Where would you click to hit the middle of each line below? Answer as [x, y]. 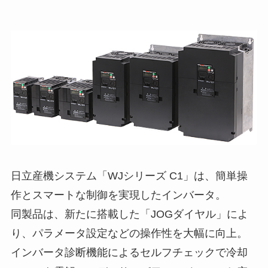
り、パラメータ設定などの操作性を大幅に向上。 [129, 233]
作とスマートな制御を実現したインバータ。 [118, 195]
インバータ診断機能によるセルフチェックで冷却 [129, 252]
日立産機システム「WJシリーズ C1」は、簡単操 [129, 176]
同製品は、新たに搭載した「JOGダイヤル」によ [129, 214]
